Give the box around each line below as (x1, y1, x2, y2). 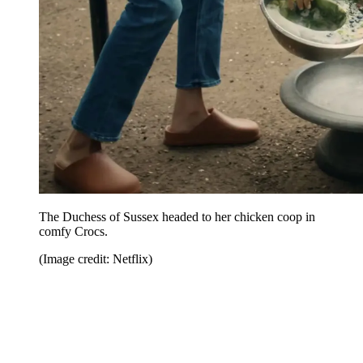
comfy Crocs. (39, 224, 108, 239)
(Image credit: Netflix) (39, 252, 152, 267)
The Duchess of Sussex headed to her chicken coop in (39, 210, 315, 224)
